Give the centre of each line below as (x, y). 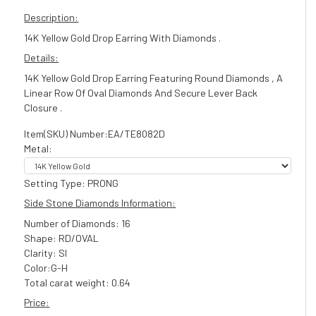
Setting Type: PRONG (72, 183)
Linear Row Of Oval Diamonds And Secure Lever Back (141, 92)
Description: (51, 17)
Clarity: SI (46, 253)
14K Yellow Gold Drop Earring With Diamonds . (123, 37)
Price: (37, 302)
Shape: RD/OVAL (62, 238)
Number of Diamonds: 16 (78, 223)
